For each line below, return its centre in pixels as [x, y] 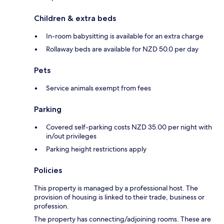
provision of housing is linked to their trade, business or [119, 197]
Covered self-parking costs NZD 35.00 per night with [129, 127]
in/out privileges [71, 136]
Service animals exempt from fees [98, 88]
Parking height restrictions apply [96, 149]
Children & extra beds [75, 18]
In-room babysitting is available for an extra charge [125, 36]
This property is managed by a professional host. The [116, 188]
